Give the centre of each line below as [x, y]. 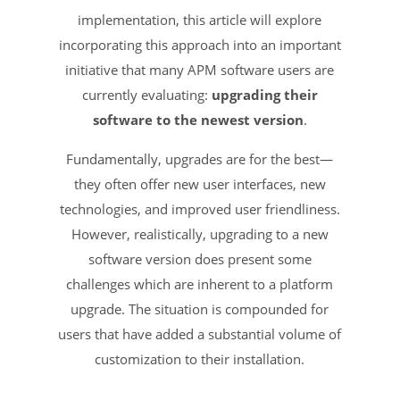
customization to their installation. [200, 358]
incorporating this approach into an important [200, 44]
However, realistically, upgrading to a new [200, 233]
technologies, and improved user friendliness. [200, 208]
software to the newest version [198, 119]
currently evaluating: [146, 94]
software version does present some [200, 258]
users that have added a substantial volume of [200, 333]
